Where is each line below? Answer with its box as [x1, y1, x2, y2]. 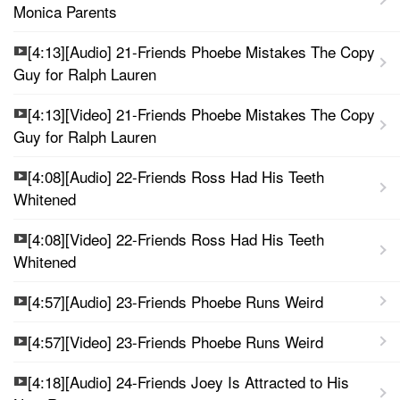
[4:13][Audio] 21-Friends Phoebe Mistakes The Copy [28, 39, 375, 62]
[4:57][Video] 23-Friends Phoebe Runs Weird [28, 329, 323, 353]
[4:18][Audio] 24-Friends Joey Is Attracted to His [28, 370, 349, 393]
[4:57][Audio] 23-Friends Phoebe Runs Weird [28, 289, 323, 312]
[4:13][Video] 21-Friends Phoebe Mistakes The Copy [28, 102, 375, 125]
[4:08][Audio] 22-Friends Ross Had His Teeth [28, 164, 324, 187]
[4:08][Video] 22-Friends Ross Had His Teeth [28, 227, 324, 250]
